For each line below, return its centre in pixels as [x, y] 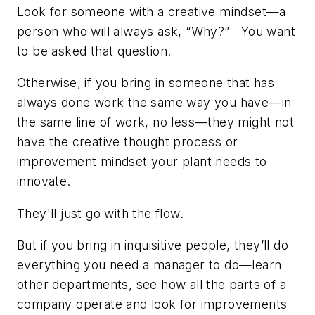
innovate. [44, 181]
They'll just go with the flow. [100, 213]
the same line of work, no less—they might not [155, 122]
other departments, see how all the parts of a [152, 285]
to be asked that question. [94, 51]
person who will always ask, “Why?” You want [156, 31]
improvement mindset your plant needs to [142, 162]
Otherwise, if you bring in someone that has [146, 83]
